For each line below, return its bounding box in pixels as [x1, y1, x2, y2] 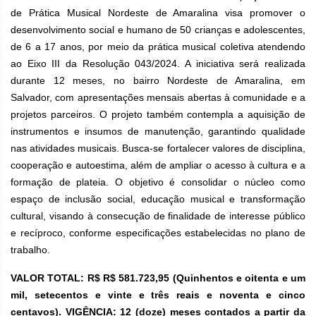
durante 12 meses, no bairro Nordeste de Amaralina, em [11, 75, 305, 86]
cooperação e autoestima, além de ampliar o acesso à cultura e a [11, 159, 305, 171]
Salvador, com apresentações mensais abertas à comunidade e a [11, 92, 305, 103]
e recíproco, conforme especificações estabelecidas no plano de [11, 227, 305, 238]
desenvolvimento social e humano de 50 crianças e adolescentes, [11, 24, 305, 35]
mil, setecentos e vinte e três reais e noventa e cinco [11, 289, 305, 300]
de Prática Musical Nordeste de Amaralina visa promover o [11, 7, 305, 18]
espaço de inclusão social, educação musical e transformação [11, 193, 305, 205]
